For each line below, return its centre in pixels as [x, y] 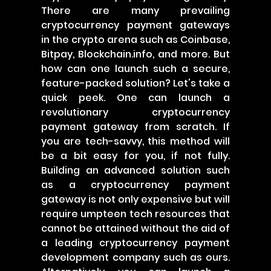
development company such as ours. [135, 257]
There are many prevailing [135, 11]
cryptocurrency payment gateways [135, 25]
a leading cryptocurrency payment [135, 243]
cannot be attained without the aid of [135, 228]
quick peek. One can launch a [135, 98]
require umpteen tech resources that [135, 214]
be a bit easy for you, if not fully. [135, 156]
